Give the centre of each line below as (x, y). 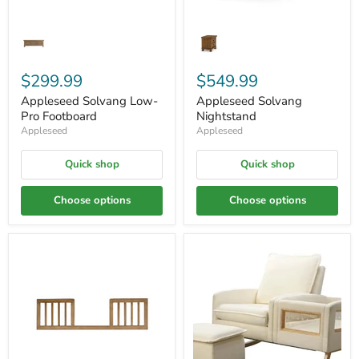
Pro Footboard (59, 116)
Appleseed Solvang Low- (89, 101)
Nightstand (226, 116)
